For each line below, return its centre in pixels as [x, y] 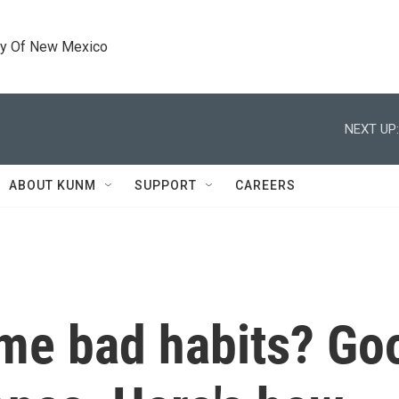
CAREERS [265, 185]
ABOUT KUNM [53, 185]
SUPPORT [166, 185]
